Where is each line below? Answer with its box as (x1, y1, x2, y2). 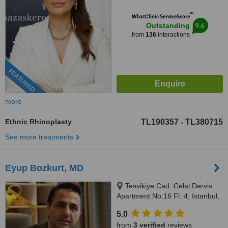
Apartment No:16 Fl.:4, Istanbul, (117, 192, 219, 200)
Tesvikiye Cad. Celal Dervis (125, 182, 212, 190)
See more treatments (5, 133, 73, 141)
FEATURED (7, 67, 37, 94)
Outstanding (146, 21, 190, 30)
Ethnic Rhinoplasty (5, 118, 72, 126)
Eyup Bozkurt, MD (5, 163, 83, 173)
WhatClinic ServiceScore (131, 13, 190, 20)
